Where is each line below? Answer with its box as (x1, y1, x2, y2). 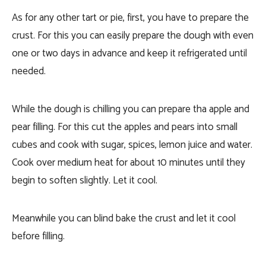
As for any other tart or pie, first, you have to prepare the (12, 9, 249, 26)
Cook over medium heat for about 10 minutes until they (12, 154, 245, 171)
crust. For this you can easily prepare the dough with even (12, 27, 254, 44)
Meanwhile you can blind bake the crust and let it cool (12, 210, 236, 227)
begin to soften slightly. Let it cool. (12, 172, 160, 189)
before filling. (12, 228, 67, 245)
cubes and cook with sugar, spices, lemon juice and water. (12, 137, 252, 153)
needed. (12, 63, 48, 80)
